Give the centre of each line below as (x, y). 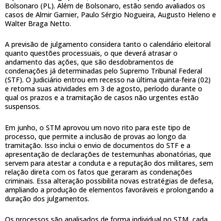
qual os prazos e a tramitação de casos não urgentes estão (102, 98)
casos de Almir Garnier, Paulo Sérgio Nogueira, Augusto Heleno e (110, 14)
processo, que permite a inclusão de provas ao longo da (95, 136)
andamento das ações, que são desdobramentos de (89, 62)
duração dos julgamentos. (47, 198)
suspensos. (23, 107)
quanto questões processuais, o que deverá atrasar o (91, 53)
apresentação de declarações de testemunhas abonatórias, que (108, 154)
